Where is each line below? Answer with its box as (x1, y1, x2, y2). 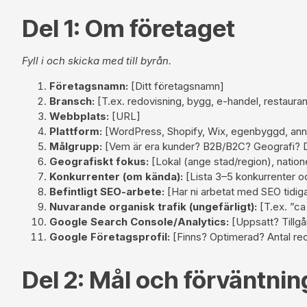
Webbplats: (49, 109, 109, 123)
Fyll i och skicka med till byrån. (22, 53, 171, 67)
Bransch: (49, 94, 95, 108)
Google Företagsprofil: (49, 230, 170, 243)
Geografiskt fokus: (49, 154, 149, 168)
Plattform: (49, 124, 102, 138)
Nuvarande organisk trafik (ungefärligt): (49, 199, 257, 213)
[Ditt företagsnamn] (128, 79, 224, 93)
